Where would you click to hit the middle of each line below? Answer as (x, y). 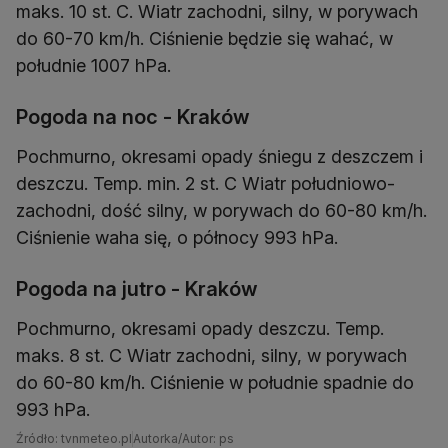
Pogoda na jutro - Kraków (137, 289)
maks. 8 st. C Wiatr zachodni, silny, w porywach (211, 356)
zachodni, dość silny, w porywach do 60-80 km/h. (221, 211)
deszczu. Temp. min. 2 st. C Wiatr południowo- (205, 184)
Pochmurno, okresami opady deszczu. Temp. (200, 329)
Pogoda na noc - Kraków (133, 117)
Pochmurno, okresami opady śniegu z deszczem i (219, 157)
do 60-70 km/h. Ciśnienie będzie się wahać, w (204, 39)
